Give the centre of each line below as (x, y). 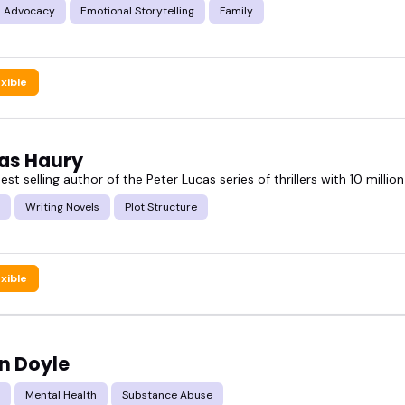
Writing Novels (62, 207)
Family (236, 10)
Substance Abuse (167, 396)
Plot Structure (161, 207)
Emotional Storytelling (137, 10)
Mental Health (61, 396)
